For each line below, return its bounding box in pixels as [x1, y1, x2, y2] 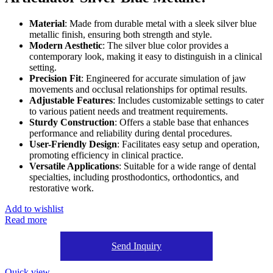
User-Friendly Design [29, 138, 117, 149]
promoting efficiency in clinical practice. [29, 149, 183, 160]
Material [29, 18, 65, 29]
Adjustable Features [29, 94, 113, 105]
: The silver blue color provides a [102, 40, 229, 51]
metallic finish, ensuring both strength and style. [29, 29, 212, 40]
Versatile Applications [29, 160, 119, 171]
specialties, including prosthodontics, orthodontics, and [29, 171, 239, 182]
